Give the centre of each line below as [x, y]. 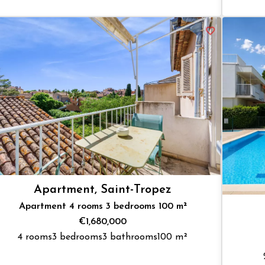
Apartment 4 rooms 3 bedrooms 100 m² [103, 206]
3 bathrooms [130, 237]
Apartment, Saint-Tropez [103, 190]
